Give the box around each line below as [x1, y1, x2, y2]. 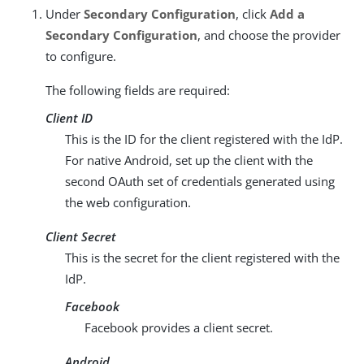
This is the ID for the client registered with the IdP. [65, 130, 343, 147]
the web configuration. [65, 193, 191, 210]
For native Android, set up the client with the [65, 151, 313, 168]
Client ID [45, 109, 93, 126]
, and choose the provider [197, 26, 340, 43]
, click [236, 5, 270, 22]
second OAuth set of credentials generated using [65, 172, 335, 189]
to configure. [45, 47, 116, 64]
